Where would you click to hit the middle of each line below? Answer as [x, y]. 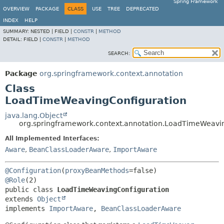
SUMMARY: [17, 31]
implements [27, 208]
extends [21, 199]
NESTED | [42, 31]
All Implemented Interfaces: [52, 138]
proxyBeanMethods [97, 170]
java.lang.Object [34, 115]
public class [31, 189]
